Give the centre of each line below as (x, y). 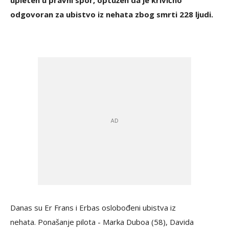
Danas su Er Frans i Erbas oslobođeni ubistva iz (93, 208)
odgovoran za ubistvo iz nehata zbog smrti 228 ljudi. (113, 14)
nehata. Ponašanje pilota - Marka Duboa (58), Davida (102, 222)
